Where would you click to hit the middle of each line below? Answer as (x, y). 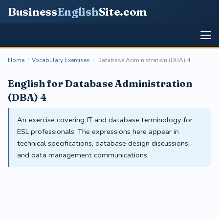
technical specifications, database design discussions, (103, 143)
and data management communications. (83, 155)
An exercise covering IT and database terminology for (105, 120)
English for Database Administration (100, 83)
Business (33, 12)
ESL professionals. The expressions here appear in (98, 131)
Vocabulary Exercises (61, 60)
